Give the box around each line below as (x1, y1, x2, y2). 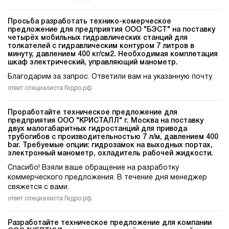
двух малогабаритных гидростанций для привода (8, 126, 187, 133)
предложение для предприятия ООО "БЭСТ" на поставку (8, 27, 215, 34)
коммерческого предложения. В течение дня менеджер (8, 174, 207, 181)
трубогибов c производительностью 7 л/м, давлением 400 (8, 134, 218, 141)
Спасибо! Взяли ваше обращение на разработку (8, 165, 179, 172)
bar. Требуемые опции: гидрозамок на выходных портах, (8, 142, 213, 149)
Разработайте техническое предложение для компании (8, 220, 212, 227)
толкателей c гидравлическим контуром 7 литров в (8, 43, 194, 50)
